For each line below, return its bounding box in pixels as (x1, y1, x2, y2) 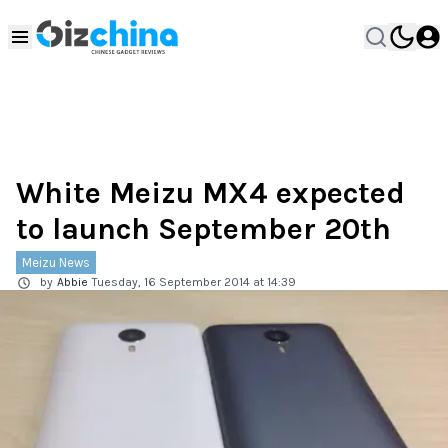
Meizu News (22, 255, 90, 270)
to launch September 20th (16, 211, 391, 247)
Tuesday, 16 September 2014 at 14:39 (92, 275, 296, 289)
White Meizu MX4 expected (16, 175, 405, 211)
